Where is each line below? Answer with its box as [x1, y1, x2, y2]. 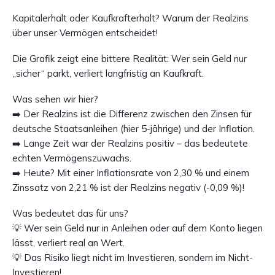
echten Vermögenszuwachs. [12, 152, 131, 164]
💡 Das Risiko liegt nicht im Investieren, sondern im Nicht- [12, 251, 253, 263]
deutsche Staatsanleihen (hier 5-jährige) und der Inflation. [12, 122, 255, 134]
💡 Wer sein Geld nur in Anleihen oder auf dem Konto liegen [12, 222, 263, 234]
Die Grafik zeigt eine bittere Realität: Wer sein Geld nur [12, 52, 247, 64]
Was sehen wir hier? [12, 93, 98, 105]
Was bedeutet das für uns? [12, 207, 128, 219]
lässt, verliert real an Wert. [12, 236, 125, 249]
